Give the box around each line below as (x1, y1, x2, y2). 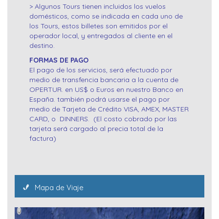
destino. (29, 41, 55, 50)
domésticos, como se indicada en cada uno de (29, 12, 183, 21)
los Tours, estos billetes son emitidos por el (29, 22, 168, 31)
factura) (29, 134, 56, 143)
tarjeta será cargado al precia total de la (29, 124, 163, 133)
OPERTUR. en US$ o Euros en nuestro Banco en (29, 85, 183, 94)
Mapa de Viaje (33, 183, 84, 193)
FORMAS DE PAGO (29, 56, 88, 65)
